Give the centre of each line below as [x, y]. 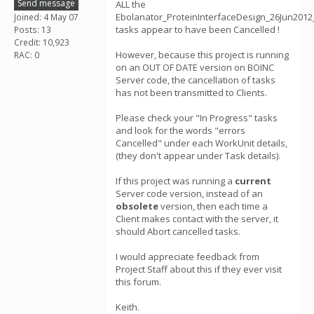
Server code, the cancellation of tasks [196, 80]
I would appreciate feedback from [187, 257]
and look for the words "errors [180, 130]
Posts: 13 [33, 29]
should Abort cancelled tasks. [178, 231]
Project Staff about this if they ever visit [199, 269]
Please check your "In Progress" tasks [197, 118]
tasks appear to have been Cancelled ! [198, 29]
